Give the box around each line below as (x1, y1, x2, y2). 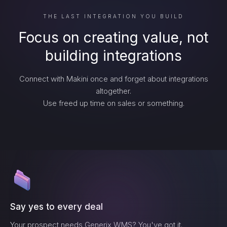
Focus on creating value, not (19, 29, 208, 46)
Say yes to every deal (10, 202, 103, 212)
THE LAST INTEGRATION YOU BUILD (43, 13, 184, 19)
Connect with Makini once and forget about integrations (19, 74, 208, 84)
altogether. (96, 86, 131, 96)
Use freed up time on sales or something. (43, 98, 184, 108)
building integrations (45, 47, 182, 64)
